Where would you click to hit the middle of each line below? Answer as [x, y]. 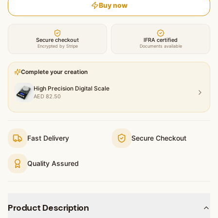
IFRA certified [161, 40]
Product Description [48, 208]
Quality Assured [53, 163]
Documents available [161, 46]
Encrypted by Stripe [57, 46]
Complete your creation [54, 72]
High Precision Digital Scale [72, 88]
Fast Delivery [48, 138]
